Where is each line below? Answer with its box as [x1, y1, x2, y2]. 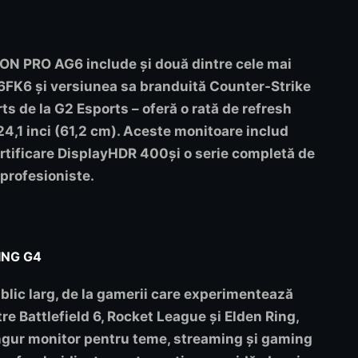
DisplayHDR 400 [58, 145, 169, 161]
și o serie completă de [169, 145, 315, 161]
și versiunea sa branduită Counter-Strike [32, 78, 311, 94]
